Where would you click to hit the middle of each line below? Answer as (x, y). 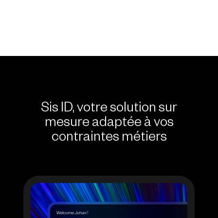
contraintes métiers (109, 138)
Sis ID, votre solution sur (109, 109)
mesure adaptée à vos (109, 124)
